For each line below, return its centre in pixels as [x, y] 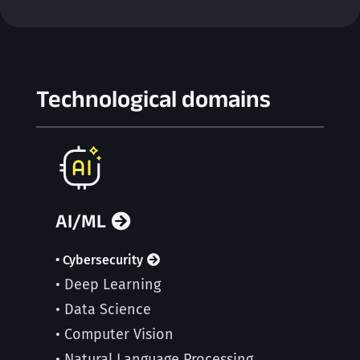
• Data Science [103, 309]
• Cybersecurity [99, 260]
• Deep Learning [108, 284]
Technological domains [153, 98]
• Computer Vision [114, 334]
